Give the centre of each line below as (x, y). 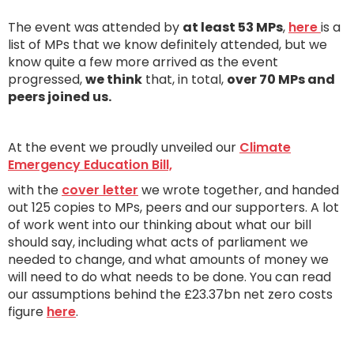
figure (27, 312)
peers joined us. (60, 97)
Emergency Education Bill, (90, 165)
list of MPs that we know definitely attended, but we (168, 45)
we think (114, 79)
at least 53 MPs (233, 27)
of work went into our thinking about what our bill (160, 225)
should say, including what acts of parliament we (158, 242)
